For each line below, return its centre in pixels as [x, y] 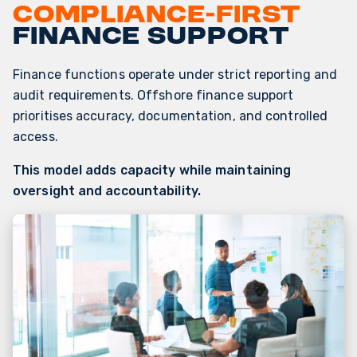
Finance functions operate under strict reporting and [175, 75]
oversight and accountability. [107, 191]
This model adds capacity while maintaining [152, 171]
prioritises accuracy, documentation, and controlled [171, 116]
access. [35, 137]
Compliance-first [157, 16]
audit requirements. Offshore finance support [153, 96]
